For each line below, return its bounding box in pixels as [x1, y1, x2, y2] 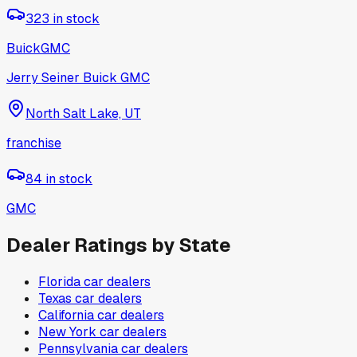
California [38, 306, 94, 324]
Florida [38, 273, 80, 290]
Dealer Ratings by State [6, 232, 231, 257]
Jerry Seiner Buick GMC [6, 69, 150, 87]
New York [38, 323, 96, 340]
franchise [6, 135, 61, 152]
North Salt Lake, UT [25, 105, 141, 123]
